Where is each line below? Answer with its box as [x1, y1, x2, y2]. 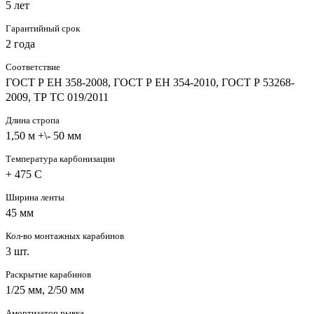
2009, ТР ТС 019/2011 [6, 90, 109, 103]
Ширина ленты [6, 191, 64, 203]
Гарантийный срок [6, 22, 80, 34]
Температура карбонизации [6, 153, 115, 164]
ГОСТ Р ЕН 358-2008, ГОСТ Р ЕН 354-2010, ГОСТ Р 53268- [6, 76, 294, 88]
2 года [6, 37, 35, 50]
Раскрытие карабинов [6, 268, 91, 280]
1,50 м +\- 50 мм [6, 129, 81, 142]
